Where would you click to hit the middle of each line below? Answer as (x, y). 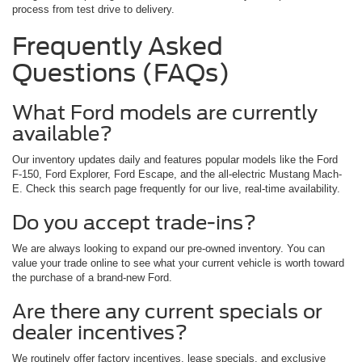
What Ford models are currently (165, 112)
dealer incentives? (100, 332)
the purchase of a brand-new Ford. (92, 277)
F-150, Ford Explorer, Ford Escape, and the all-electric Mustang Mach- (177, 174)
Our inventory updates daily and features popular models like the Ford (175, 159)
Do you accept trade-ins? (134, 222)
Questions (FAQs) (121, 72)
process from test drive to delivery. (93, 9)
